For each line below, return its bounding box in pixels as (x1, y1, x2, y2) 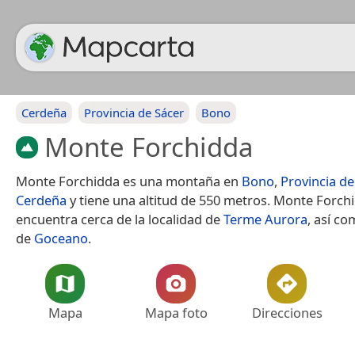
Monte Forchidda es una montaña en (16, 171, 242, 190)
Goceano (34, 228, 88, 247)
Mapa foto (144, 303, 208, 322)
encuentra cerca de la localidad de (16, 209, 223, 228)
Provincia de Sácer (84, 105, 184, 120)
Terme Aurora (223, 209, 307, 228)
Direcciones (251, 303, 323, 322)
